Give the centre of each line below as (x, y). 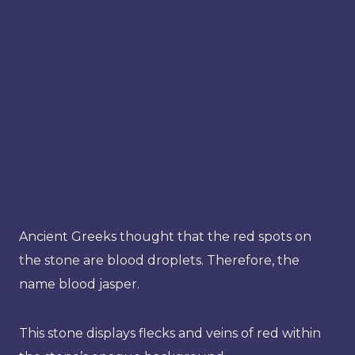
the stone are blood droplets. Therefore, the (159, 260)
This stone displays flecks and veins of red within (170, 333)
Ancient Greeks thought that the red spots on (165, 236)
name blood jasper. (79, 284)
